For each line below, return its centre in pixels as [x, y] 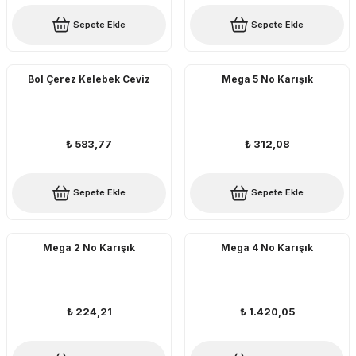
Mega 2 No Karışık [89, 247]
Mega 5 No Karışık [267, 79]
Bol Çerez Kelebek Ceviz [89, 79]
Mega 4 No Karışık [267, 247]
